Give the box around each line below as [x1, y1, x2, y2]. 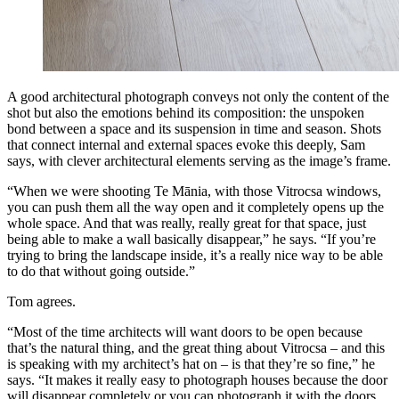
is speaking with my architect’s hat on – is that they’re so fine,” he [7, 356, 375, 372]
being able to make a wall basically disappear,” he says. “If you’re [7, 232, 376, 248]
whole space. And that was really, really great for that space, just [7, 216, 366, 232]
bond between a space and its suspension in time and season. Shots [7, 121, 381, 137]
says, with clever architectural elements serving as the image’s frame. [7, 153, 391, 169]
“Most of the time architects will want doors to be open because [7, 324, 362, 340]
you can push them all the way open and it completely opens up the [7, 199, 384, 216]
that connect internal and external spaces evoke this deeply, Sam [7, 137, 365, 153]
